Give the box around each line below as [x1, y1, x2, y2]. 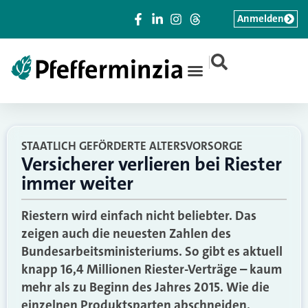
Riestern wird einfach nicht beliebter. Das [21, 207, 256, 224]
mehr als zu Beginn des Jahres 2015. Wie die [21, 278, 269, 296]
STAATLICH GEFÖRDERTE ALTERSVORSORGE [21, 138, 243, 153]
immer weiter [21, 171, 133, 196]
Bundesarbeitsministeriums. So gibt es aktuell [21, 243, 283, 260]
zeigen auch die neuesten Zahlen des [21, 225, 231, 242]
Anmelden [237, 12, 284, 25]
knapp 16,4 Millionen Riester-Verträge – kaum [21, 261, 282, 278]
